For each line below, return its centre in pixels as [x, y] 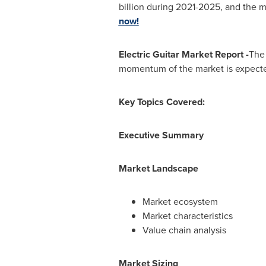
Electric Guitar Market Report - [183, 54]
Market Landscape [158, 168]
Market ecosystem [180, 202]
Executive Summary [161, 135]
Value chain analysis [184, 230]
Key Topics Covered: [161, 102]
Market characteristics [187, 216]
